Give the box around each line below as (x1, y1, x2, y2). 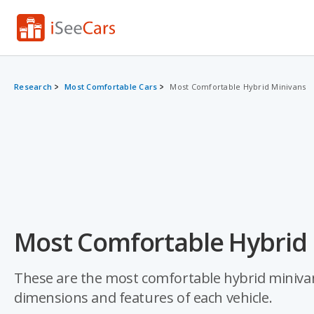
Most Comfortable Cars (64, 81, 158, 92)
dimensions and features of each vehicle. (14, 288, 273, 307)
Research (14, 81, 53, 92)
